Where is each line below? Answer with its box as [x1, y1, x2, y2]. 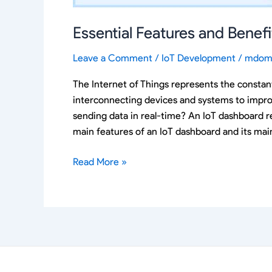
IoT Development [161, 52, 236, 64]
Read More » [73, 156, 127, 168]
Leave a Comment [73, 52, 152, 64]
